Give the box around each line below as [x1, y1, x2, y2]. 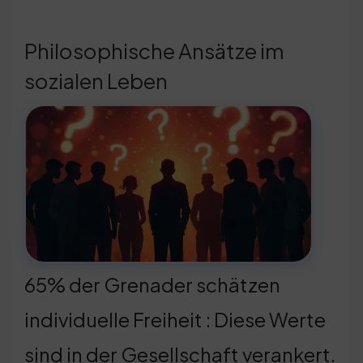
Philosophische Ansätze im [24, 36, 284, 64]
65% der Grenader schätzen [24, 271, 280, 297]
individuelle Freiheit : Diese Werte [24, 306, 326, 331]
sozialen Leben [24, 66, 168, 94]
